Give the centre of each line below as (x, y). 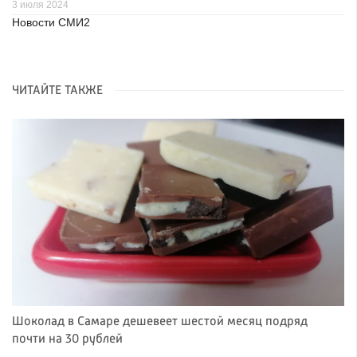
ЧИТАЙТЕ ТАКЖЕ (57, 91)
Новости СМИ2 (51, 23)
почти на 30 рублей (67, 339)
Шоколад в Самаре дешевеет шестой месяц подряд (160, 322)
